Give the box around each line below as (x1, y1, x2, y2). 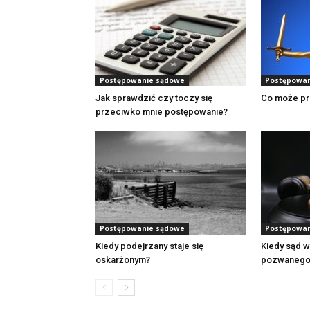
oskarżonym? (95, 255, 150, 265)
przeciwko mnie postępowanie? (95, 107, 228, 117)
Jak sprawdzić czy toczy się (95, 93, 212, 103)
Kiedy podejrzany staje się (95, 241, 203, 251)
